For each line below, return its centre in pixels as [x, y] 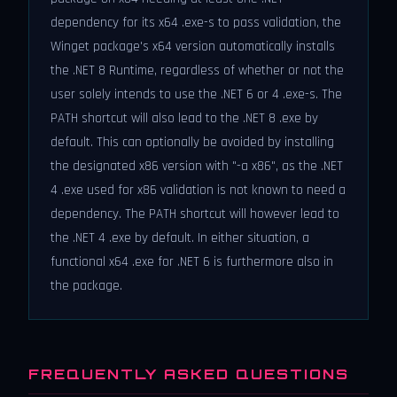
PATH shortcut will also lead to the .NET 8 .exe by [184, 118]
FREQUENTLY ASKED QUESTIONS [189, 374]
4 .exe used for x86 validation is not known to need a [198, 190]
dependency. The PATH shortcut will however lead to [195, 214]
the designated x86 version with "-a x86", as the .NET [197, 166]
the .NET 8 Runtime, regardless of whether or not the [197, 70]
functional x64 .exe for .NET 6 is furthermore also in [192, 262]
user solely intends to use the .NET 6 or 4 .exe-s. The [196, 94]
